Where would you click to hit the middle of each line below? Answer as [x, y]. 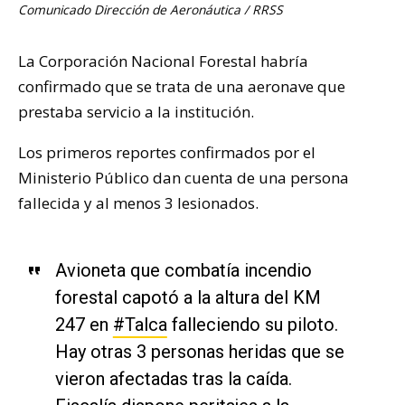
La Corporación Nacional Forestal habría [163, 61]
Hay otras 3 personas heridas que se [199, 351]
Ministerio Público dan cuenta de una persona [184, 177]
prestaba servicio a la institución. [136, 111]
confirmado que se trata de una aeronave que [182, 86]
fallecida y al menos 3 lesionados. [138, 202]
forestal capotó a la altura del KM [188, 297]
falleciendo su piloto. [252, 324]
